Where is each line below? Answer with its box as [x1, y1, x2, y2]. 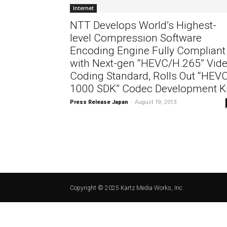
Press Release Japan [70, 99, 128, 105]
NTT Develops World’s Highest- [70, 19, 216, 31]
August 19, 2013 [135, 99, 176, 105]
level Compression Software [70, 32, 202, 44]
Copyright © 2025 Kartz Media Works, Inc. [70, 184, 184, 192]
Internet [73, 5, 94, 12]
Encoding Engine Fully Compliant [70, 45, 225, 57]
